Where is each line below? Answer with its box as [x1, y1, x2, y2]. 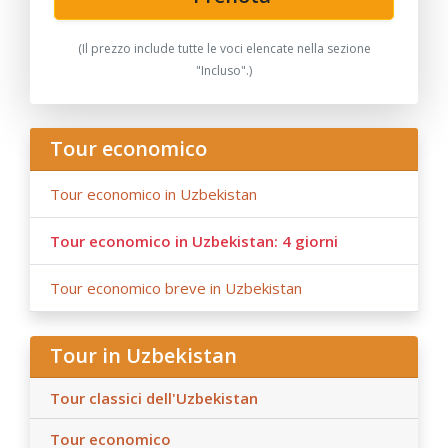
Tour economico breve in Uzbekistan [50, 277, 302, 298]
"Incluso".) [196, 62, 252, 80]
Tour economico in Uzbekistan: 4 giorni [50, 230, 338, 251]
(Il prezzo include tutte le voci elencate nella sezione [77, 40, 371, 58]
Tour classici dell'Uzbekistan [50, 388, 258, 409]
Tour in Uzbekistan [50, 342, 237, 370]
